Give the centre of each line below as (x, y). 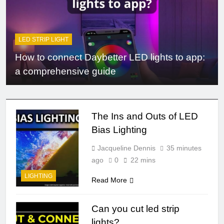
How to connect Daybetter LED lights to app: (110, 57)
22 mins (143, 160)
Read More (109, 180)
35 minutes (184, 148)
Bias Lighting (119, 130)
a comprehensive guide (65, 71)
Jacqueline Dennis (126, 148)
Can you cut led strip (135, 208)
